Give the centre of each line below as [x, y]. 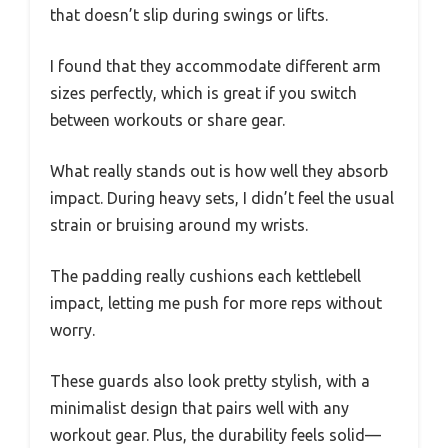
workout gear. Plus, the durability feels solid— [215, 434]
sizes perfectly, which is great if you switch [203, 92]
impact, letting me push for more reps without [216, 302]
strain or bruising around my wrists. [179, 224]
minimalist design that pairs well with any [199, 407]
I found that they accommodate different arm [215, 65]
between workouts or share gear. [167, 119]
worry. [72, 329]
